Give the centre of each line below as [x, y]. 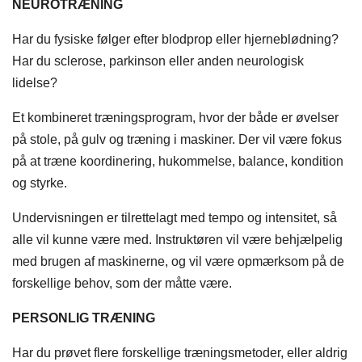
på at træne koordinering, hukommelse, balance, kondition [178, 162]
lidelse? [35, 83]
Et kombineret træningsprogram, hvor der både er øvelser [175, 118]
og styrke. [40, 183]
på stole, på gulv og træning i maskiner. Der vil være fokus [177, 140]
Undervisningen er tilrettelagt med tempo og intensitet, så [175, 218]
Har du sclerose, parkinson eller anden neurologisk [158, 61]
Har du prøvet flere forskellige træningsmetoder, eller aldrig [180, 353]
